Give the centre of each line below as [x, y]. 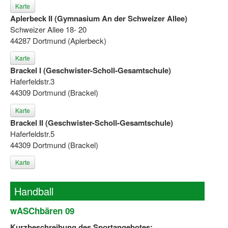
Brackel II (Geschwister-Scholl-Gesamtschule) [92, 122]
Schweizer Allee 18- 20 [48, 30]
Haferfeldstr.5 [32, 133]
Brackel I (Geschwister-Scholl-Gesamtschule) [91, 70]
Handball [34, 191]
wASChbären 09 [42, 210]
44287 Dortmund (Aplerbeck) [58, 41]
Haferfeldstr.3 [32, 81]
